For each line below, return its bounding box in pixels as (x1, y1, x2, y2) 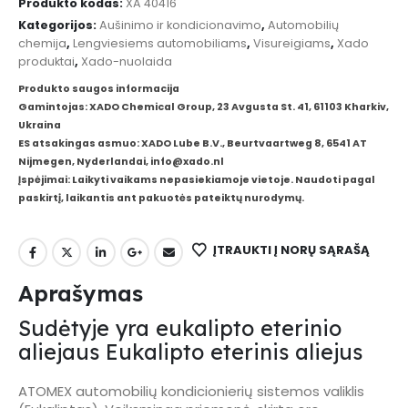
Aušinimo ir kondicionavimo (99, 16, 261, 33)
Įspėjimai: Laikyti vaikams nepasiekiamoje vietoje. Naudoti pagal (18, 173, 375, 188)
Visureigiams (253, 35, 331, 51)
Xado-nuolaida (81, 53, 172, 69)
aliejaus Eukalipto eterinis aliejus (18, 339, 362, 366)
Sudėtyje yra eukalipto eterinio (18, 315, 342, 342)
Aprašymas (18, 279, 143, 307)
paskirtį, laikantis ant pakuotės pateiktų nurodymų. (18, 191, 304, 206)
